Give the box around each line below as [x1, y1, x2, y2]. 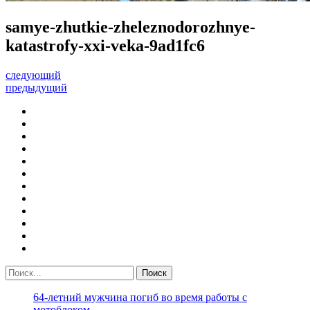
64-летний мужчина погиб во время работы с [33, 291, 247, 303]
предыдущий [6, 81, 67, 93]
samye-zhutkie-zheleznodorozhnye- [6, 17, 255, 36]
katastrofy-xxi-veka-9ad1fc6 [6, 36, 205, 55]
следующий [6, 69, 61, 81]
